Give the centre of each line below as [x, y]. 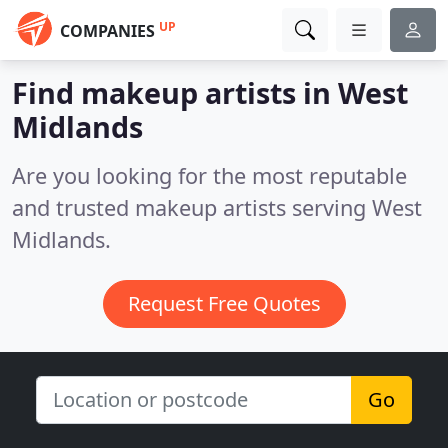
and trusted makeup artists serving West [217, 207]
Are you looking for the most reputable [209, 175]
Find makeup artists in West [210, 92]
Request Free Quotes [224, 303]
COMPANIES [107, 31]
